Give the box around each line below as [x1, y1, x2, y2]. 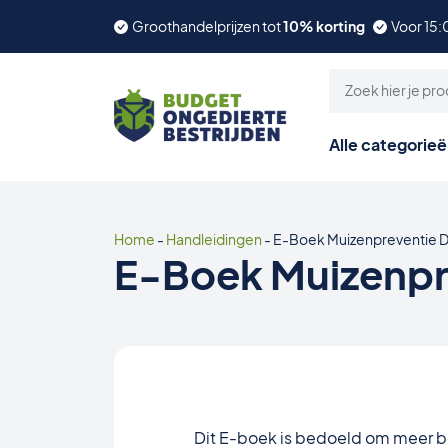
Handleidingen [166, 230, 262, 248]
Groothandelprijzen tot [132, 17, 283, 35]
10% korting [283, 17, 365, 35]
